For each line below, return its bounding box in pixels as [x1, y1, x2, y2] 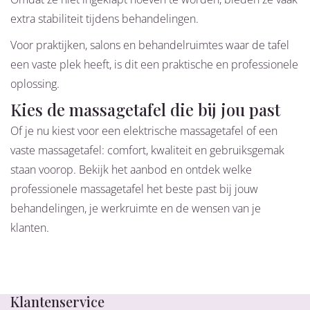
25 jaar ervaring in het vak [27, 278, 152, 294]
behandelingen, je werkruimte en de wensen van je [10, 201, 261, 217]
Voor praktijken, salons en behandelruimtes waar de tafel [10, 37, 289, 53]
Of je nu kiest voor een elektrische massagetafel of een [10, 123, 277, 139]
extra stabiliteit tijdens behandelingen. [10, 11, 199, 27]
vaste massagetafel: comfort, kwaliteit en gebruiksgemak [10, 143, 284, 158]
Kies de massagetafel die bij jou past [10, 98, 280, 121]
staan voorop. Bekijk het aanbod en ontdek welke [10, 162, 252, 178]
